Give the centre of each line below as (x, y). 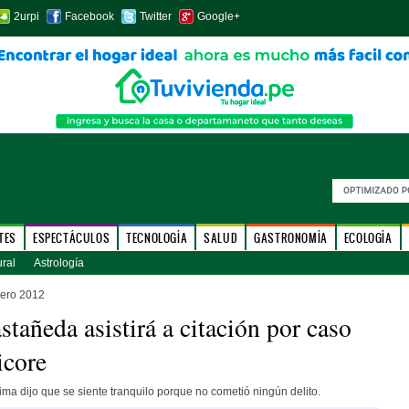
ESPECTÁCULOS (71, 238)
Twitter (155, 16)
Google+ (218, 16)
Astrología (58, 263)
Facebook (89, 16)
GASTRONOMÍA (291, 238)
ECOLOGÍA (368, 238)
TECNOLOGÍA (157, 238)
